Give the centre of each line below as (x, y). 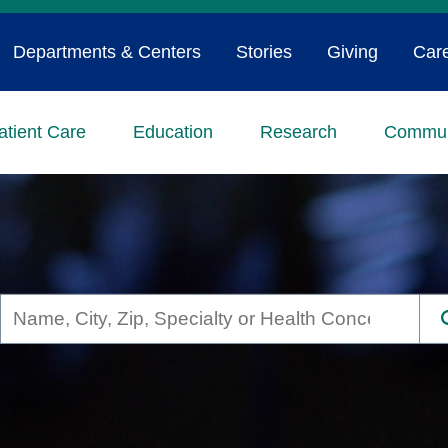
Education (173, 132)
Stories (263, 52)
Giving (352, 52)
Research (299, 132)
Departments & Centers (106, 52)
